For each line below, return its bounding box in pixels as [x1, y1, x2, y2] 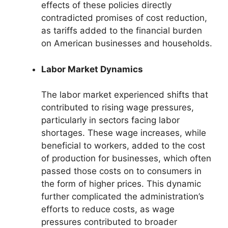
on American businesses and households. [41, 38, 212, 49]
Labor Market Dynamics [41, 64, 143, 74]
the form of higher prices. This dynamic [41, 179, 201, 189]
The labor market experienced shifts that [41, 90, 208, 100]
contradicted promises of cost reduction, [41, 13, 207, 23]
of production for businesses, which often [41, 153, 211, 164]
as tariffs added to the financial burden [41, 25, 202, 36]
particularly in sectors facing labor [41, 115, 180, 126]
